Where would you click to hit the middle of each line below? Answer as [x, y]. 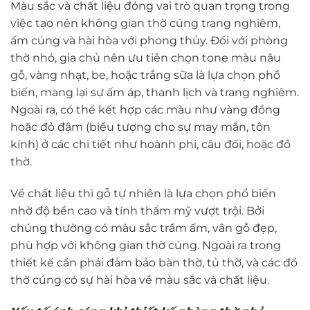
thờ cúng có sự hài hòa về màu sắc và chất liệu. [140, 280]
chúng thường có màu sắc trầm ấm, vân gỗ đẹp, [144, 228]
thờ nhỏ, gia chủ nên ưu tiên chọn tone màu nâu [146, 57]
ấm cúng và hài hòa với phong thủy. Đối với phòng [149, 40]
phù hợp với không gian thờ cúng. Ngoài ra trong [146, 245]
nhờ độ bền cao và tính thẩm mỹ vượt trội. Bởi [137, 210]
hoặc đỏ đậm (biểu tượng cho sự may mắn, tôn [140, 127]
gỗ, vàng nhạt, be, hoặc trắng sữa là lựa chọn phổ [145, 75]
